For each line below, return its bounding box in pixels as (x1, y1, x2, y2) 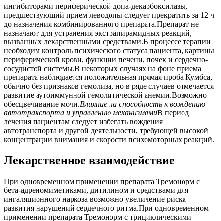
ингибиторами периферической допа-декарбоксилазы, (4, 2, 187, 10)
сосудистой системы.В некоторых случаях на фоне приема (4, 64, 201, 73)
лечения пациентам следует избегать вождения (4, 117, 163, 126)
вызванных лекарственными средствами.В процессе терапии (4, 37, 211, 46)
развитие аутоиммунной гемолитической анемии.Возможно (4, 91, 207, 99)
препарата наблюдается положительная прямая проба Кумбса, (4, 73, 212, 81)
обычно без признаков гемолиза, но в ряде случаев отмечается (4, 82, 214, 90)
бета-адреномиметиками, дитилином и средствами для (4, 185, 188, 194)
